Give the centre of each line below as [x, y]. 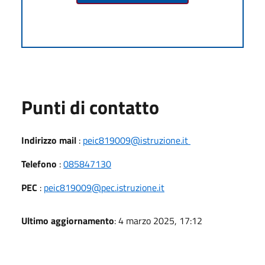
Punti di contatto [90, 107]
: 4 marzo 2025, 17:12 [158, 220]
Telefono [39, 164]
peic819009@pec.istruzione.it [104, 187]
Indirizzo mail [49, 140]
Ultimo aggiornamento [68, 220]
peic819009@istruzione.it [137, 140]
